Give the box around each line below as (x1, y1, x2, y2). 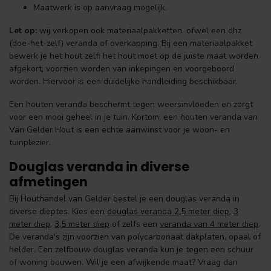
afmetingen (9, 172, 88, 191)
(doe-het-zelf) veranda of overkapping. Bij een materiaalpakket (9, 38, 252, 50)
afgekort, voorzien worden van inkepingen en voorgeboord (9, 63, 234, 75)
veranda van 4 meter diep (160, 218, 258, 230)
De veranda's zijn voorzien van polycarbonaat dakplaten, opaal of (9, 230, 261, 243)
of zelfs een (109, 218, 160, 230)
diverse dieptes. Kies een (9, 205, 107, 217)
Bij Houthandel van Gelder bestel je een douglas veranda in (9, 192, 240, 204)
